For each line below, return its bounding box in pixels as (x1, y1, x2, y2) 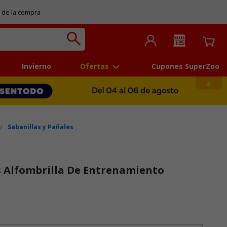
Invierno (22, 61, 52, 71)
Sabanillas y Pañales (8, 123, 74, 132)
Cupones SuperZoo (151, 61, 219, 71)
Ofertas (80, 61, 109, 71)
